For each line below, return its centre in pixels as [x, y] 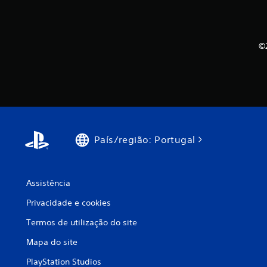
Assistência [48, 183]
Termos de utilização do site [82, 223]
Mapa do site [52, 242]
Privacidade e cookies [69, 203]
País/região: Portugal [145, 140]
